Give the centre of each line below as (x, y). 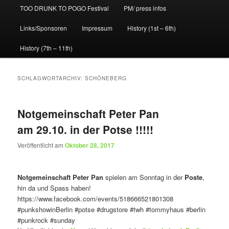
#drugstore (112, 209)
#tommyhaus (165, 209)
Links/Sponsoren (43, 28)
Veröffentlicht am (41, 145)
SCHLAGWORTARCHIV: (51, 78)
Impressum (97, 28)
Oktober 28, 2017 (90, 145)
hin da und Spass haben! (54, 188)
